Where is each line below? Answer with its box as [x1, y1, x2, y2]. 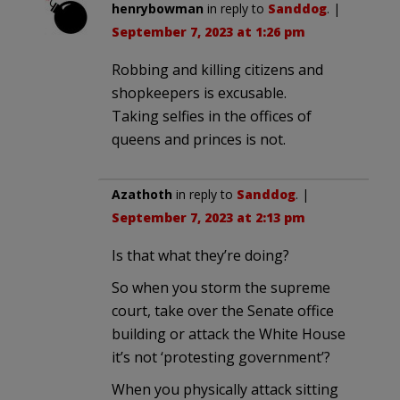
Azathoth [112, 185, 172, 203]
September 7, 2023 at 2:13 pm [112, 208, 305, 226]
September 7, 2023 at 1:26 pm [112, 22, 305, 40]
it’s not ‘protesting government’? [112, 346, 330, 367]
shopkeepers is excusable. [112, 82, 287, 103]
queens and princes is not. [112, 129, 286, 149]
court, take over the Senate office [112, 300, 334, 321]
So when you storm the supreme [112, 277, 330, 297]
